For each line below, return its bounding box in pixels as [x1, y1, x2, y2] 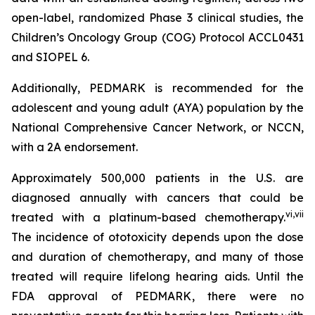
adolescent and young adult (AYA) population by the [11, 101, 304, 115]
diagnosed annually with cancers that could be [11, 191, 304, 205]
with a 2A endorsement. [11, 140, 138, 154]
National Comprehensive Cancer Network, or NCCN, [11, 120, 304, 134]
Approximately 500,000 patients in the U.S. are [11, 171, 304, 185]
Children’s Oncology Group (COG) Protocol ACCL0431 [11, 30, 304, 44]
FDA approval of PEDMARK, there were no [11, 289, 304, 303]
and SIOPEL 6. [11, 50, 89, 64]
